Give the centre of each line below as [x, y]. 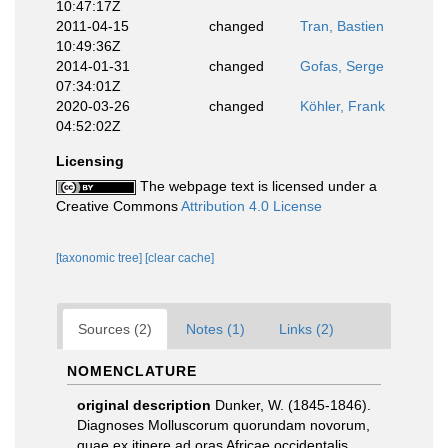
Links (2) [306, 329]
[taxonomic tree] [100, 258]
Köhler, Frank [342, 106]
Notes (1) [215, 329]
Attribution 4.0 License [251, 206]
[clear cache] [179, 258]
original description [144, 405]
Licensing [90, 161]
